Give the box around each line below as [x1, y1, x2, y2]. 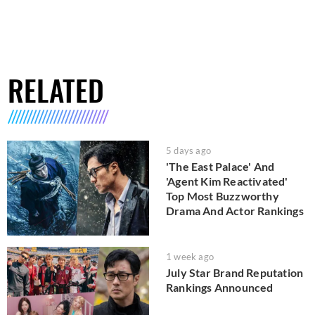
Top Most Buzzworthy [166, 189, 279, 202]
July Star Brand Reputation [166, 265, 304, 279]
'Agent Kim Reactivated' [166, 174, 288, 188]
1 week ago [166, 250, 214, 262]
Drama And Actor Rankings [166, 204, 304, 217]
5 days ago [166, 145, 211, 156]
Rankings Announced [166, 280, 274, 294]
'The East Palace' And [166, 160, 275, 173]
